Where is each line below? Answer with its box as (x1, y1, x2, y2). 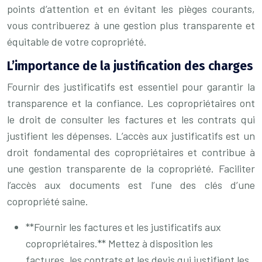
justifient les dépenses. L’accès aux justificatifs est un (7, 129, 255, 142)
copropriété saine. (7, 195, 88, 208)
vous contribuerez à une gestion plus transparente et (7, 19, 255, 32)
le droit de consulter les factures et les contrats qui (7, 113, 255, 126)
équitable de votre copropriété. (7, 35, 147, 48)
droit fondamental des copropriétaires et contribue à (7, 146, 255, 158)
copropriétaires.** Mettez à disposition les (26, 237, 213, 250)
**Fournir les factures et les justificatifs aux (26, 220, 221, 233)
